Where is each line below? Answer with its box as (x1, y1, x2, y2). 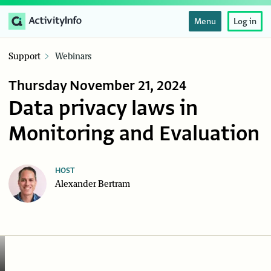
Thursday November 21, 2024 (8, 77, 186, 95)
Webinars (55, 51, 91, 62)
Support (8, 51, 41, 62)
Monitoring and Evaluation (8, 120, 260, 148)
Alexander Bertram (55, 179, 130, 190)
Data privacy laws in (8, 95, 198, 122)
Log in (233, 16, 256, 27)
